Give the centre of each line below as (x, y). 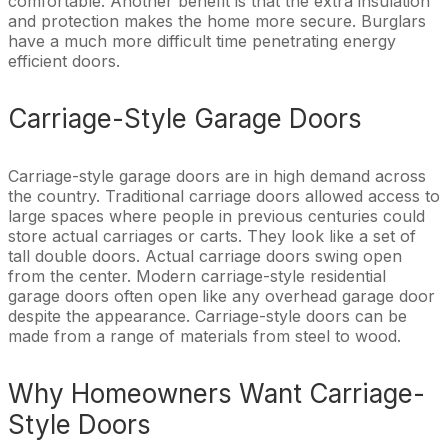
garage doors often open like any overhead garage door (221, 295)
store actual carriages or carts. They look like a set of (212, 235)
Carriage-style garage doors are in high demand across (217, 175)
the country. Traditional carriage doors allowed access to (224, 195)
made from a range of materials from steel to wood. (204, 335)
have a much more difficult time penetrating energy (202, 40)
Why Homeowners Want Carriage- (216, 393)
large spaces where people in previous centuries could (216, 215)
